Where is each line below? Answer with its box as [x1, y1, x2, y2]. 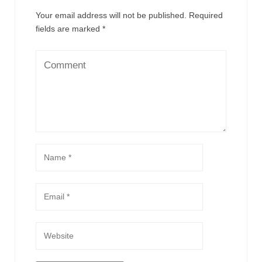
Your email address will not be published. [36, 11, 187, 20]
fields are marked [36, 24, 102, 34]
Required [189, 11, 223, 20]
